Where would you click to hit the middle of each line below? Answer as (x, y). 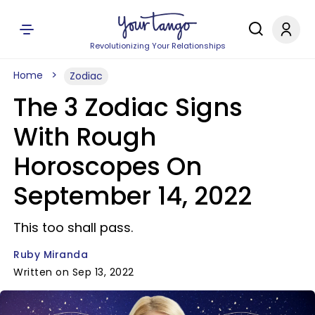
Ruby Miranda (51, 255)
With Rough (85, 137)
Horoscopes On (108, 166)
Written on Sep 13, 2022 (74, 272)
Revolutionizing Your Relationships (157, 46)
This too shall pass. (73, 227)
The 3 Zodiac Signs (128, 107)
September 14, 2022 (133, 196)
